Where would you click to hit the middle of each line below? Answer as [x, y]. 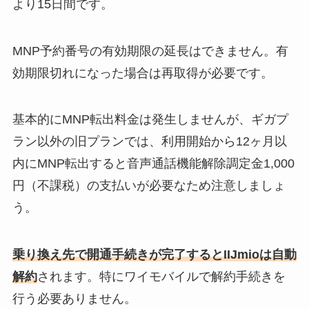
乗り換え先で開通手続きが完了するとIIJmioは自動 [154, 255]
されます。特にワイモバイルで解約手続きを [161, 277]
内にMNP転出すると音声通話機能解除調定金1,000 [153, 164]
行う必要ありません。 [74, 299]
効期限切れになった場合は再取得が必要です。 [142, 73]
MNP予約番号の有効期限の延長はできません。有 [150, 51]
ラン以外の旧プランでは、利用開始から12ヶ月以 [149, 142]
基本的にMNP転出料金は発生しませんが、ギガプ [150, 120]
